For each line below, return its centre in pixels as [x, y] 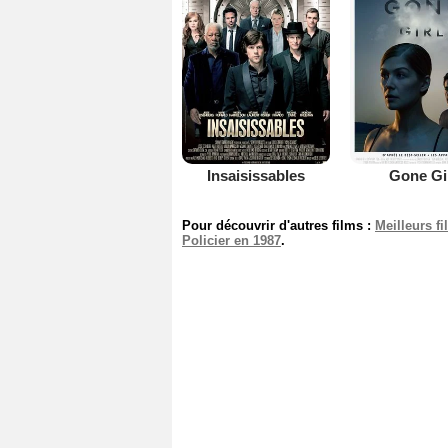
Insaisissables [255, 176]
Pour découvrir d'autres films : [278, 225]
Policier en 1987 [231, 240]
